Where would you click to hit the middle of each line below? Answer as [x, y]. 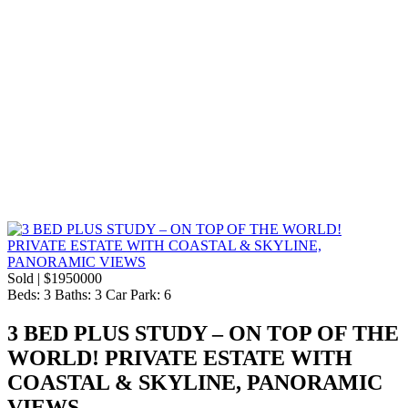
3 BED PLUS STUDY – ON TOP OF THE [203, 333]
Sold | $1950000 [55, 278]
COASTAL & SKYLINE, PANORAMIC [195, 382]
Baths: [73, 294]
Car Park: [133, 294]
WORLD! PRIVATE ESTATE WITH [180, 357]
